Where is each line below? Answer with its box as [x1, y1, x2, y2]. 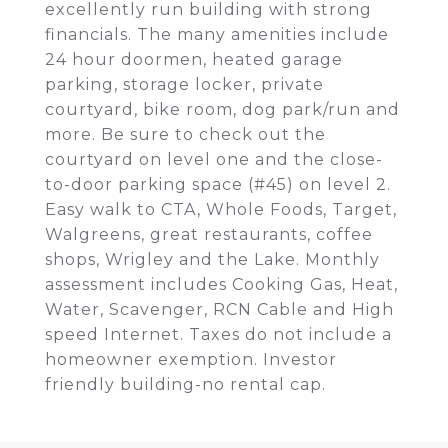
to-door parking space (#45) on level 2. [45, 175, 391, 194]
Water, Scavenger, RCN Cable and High [45, 300, 394, 319]
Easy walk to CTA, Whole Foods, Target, [45, 200, 397, 219]
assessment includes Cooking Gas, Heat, [45, 275, 398, 294]
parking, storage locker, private [45, 75, 324, 94]
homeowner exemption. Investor [45, 350, 337, 369]
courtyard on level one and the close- [45, 150, 383, 169]
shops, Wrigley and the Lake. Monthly [45, 250, 380, 269]
